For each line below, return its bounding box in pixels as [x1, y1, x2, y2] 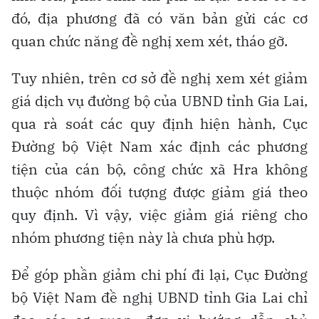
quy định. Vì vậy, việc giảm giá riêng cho [11, 205, 308, 225]
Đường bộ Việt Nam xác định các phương [11, 137, 308, 157]
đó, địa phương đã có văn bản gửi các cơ [11, 9, 308, 28]
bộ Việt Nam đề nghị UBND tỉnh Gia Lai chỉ [11, 288, 308, 308]
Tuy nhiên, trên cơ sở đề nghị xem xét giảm [11, 68, 308, 88]
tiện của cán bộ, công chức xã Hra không [11, 159, 308, 179]
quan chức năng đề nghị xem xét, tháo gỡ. [11, 31, 288, 51]
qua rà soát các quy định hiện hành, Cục [11, 114, 308, 134]
